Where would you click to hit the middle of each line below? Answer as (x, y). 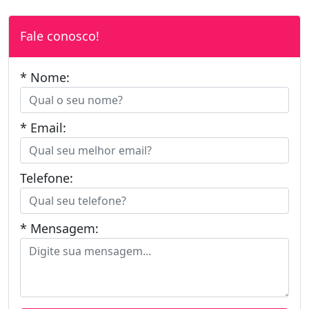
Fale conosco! (60, 36)
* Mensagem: (59, 228)
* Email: (43, 127)
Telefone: (47, 178)
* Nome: (45, 77)
